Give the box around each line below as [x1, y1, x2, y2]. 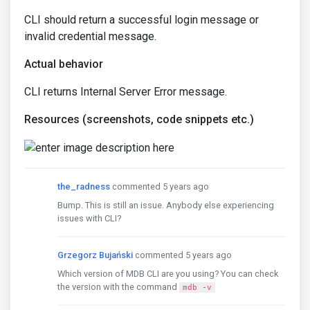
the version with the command [57, 281, 179, 292]
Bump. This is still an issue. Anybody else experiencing [57, 199, 274, 210]
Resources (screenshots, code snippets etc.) [24, 113, 254, 126]
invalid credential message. [24, 30, 156, 43]
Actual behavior [24, 57, 103, 71]
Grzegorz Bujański [57, 249, 133, 260]
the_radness [57, 181, 110, 192]
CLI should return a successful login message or [24, 13, 259, 26]
